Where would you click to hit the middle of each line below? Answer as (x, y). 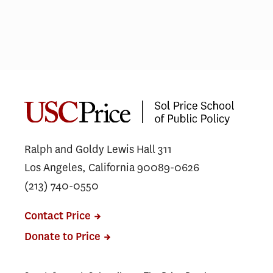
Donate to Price (62, 236)
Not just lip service (128, 84)
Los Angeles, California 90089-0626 (112, 167)
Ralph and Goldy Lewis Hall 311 (98, 149)
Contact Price (58, 216)
